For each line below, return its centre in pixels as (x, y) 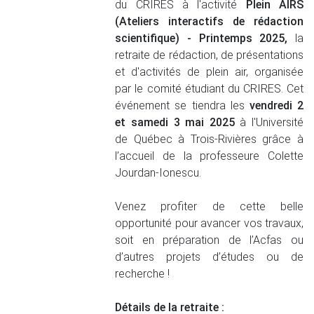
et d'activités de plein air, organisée (209, 72)
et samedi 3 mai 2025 (175, 122)
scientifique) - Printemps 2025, (202, 38)
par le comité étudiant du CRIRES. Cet (209, 89)
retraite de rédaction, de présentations (209, 55)
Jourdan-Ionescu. (158, 173)
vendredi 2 (276, 105)
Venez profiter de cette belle (209, 206)
